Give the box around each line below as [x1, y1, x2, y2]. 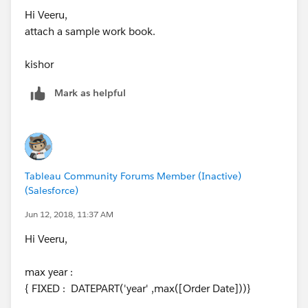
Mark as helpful [54, 86, 126, 99]
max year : [25, 265, 73, 278]
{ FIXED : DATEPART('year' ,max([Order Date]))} [25, 281, 251, 295]
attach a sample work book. [25, 24, 155, 38]
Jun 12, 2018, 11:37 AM [25, 208, 113, 220]
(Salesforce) [25, 184, 78, 197]
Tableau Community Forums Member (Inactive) [25, 169, 241, 182]
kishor [25, 57, 54, 71]
